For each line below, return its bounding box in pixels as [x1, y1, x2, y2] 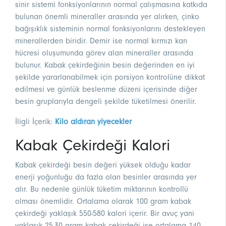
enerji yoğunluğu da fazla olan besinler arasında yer [15, 173, 197, 182]
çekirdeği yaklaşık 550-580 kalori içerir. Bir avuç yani [15, 209, 194, 218]
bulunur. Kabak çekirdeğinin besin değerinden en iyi [15, 61, 195, 70]
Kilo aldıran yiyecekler [55, 117, 132, 127]
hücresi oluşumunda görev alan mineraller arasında [15, 48, 193, 58]
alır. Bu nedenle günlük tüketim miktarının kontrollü [15, 185, 188, 194]
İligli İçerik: [15, 117, 55, 127]
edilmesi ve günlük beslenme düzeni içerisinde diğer [15, 85, 197, 94]
